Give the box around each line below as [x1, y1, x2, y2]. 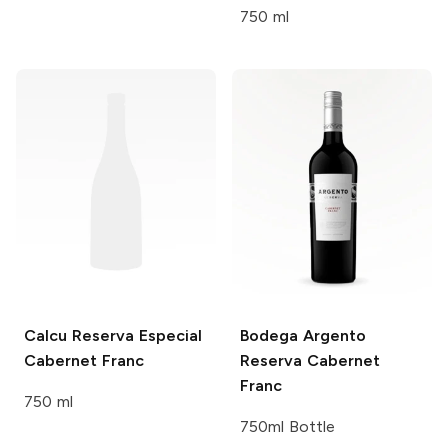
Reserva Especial [67, 326, 202, 346]
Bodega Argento [240, 326, 366, 346]
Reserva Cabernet [240, 351, 380, 371]
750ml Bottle [240, 417, 335, 437]
